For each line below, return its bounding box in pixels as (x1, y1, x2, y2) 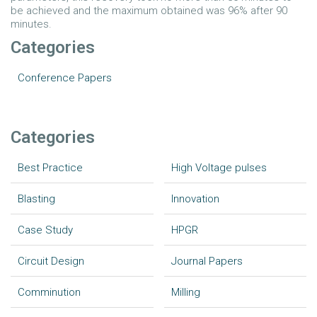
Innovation (171, 192, 219, 205)
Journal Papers (171, 255, 243, 267)
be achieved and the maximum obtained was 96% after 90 (11, 4, 287, 17)
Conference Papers (18, 71, 112, 84)
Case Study (18, 224, 73, 236)
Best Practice (18, 161, 83, 174)
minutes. (11, 18, 52, 30)
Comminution (18, 286, 81, 299)
